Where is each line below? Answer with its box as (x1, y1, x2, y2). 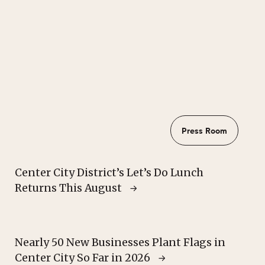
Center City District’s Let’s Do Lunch (14, 166, 203, 180)
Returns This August (14, 182, 122, 195)
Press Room (181, 125, 227, 136)
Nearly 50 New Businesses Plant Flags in (14, 236, 225, 250)
